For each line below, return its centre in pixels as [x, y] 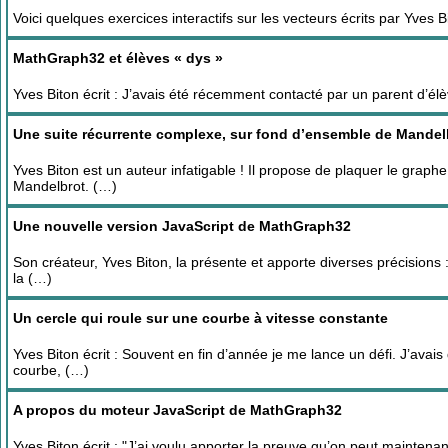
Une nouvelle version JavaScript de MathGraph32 [182, 225]
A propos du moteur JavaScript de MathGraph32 [177, 409]
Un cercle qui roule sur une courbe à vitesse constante [200, 317]
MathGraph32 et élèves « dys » [118, 57]
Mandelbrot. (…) [65, 185]
